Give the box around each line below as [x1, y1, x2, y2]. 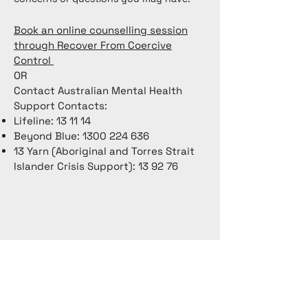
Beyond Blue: [14, 129, 82, 142]
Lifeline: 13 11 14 [14, 114, 91, 127]
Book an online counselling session [14, 23, 188, 36]
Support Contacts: [14, 99, 107, 112]
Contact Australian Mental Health [14, 84, 182, 97]
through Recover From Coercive [14, 38, 172, 52]
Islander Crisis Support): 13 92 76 [14, 159, 178, 173]
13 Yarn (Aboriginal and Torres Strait [14, 144, 195, 157]
